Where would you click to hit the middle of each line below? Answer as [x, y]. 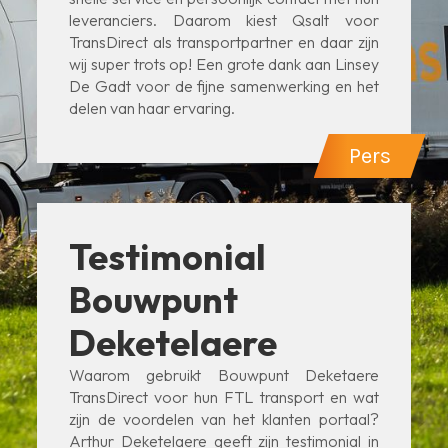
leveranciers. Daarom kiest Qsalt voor [224, 20]
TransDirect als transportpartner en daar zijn [224, 42]
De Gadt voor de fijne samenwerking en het [224, 86]
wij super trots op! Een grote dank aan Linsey [224, 64]
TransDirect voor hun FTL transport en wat [224, 397]
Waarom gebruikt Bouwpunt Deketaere [224, 375]
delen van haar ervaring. [152, 108]
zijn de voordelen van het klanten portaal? [224, 419]
